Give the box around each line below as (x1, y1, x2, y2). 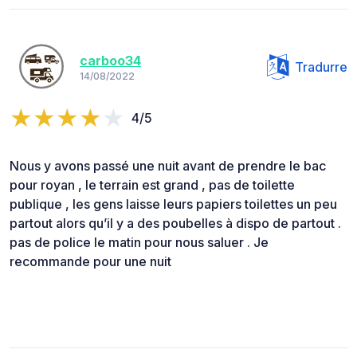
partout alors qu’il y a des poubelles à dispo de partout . (10, 214, 341, 231)
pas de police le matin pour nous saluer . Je (10, 233, 269, 250)
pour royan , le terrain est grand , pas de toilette (10, 176, 295, 193)
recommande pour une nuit (10, 253, 171, 269)
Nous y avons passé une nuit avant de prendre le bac (10, 157, 326, 174)
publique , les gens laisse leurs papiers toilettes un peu (10, 195, 337, 212)
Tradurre (295, 58, 347, 75)
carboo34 (80, 53, 141, 69)
